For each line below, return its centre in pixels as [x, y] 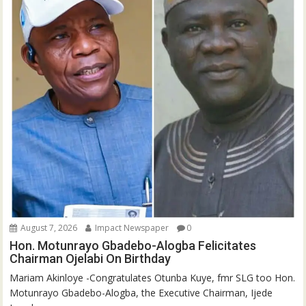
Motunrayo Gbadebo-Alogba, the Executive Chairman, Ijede [141, 292]
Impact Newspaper [131, 227]
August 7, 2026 [48, 227]
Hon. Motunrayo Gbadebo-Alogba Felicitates [133, 245]
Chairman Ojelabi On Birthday [91, 258]
